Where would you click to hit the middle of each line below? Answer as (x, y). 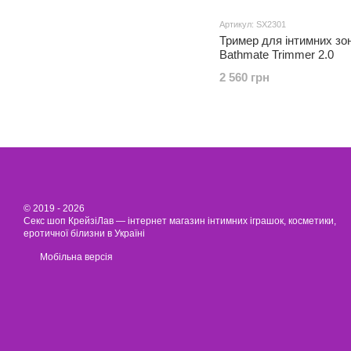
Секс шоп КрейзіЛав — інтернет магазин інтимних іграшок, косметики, (180, 221)
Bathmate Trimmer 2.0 (277, 54)
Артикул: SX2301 (253, 24)
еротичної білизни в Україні (84, 233)
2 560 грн (244, 77)
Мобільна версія (75, 257)
